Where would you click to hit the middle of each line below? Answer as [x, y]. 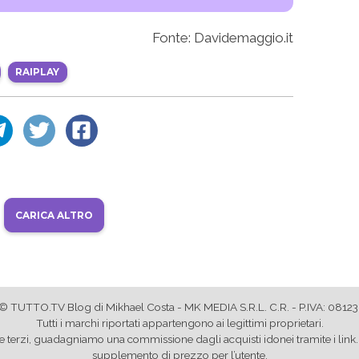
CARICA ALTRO [54, 215]
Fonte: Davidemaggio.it [222, 38]
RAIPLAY [38, 72]
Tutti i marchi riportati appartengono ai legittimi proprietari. [179, 323]
